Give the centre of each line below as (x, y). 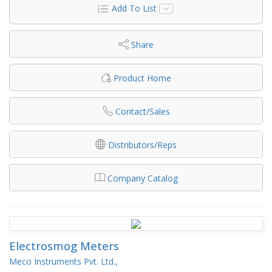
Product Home (142, 78)
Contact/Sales (142, 111)
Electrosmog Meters (64, 246)
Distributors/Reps (142, 144)
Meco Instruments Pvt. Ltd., (63, 261)
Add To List (134, 8)
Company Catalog (142, 178)
